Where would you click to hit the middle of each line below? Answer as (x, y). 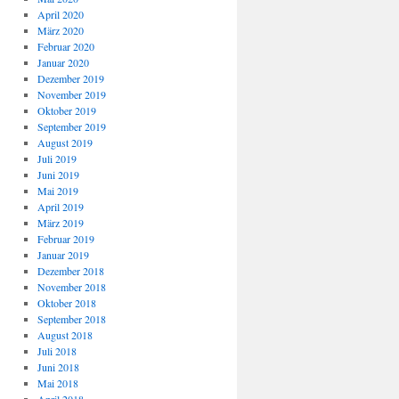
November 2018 (71, 287)
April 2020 (60, 14)
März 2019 (60, 223)
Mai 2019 (57, 191)
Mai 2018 (57, 383)
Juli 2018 (57, 351)
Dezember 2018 (70, 271)
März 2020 (60, 30)
